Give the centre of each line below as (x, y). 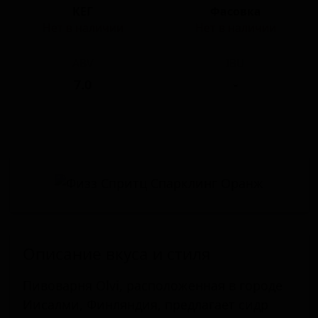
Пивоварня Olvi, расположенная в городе (152, 286)
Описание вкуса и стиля (116, 254)
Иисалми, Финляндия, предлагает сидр (145, 305)
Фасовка (235, 12)
